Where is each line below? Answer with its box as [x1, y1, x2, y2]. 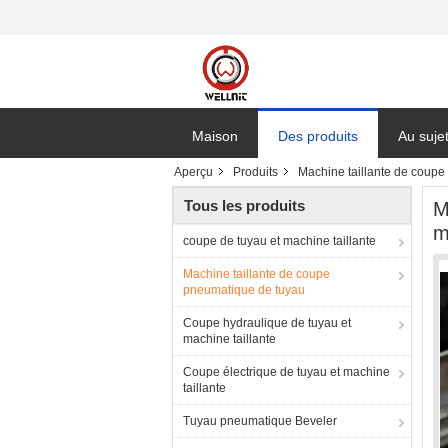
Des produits [278, 128, 358, 144]
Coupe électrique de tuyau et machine [183, 365, 390, 379]
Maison [192, 128, 238, 144]
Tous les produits [184, 197, 305, 214]
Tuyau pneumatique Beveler [183, 414, 337, 428]
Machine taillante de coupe [183, 267, 330, 281]
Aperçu [174, 165, 213, 179]
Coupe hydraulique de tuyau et [183, 316, 351, 330]
